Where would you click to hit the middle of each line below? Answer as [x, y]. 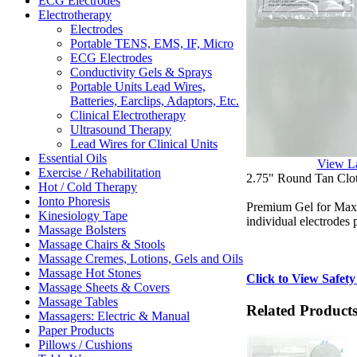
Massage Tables [78, 302]
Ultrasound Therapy [121, 129]
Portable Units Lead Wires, [138, 86]
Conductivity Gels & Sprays [141, 72]
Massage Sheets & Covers [104, 287]
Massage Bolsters [82, 230]
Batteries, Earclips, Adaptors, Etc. [155, 101]
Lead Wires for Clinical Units [144, 144]
